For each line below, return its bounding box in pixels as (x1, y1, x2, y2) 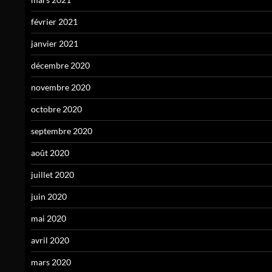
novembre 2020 (31, 82, 90, 93)
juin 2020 (31, 191, 67, 202)
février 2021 (31, 16, 78, 27)
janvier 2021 (31, 38, 78, 49)
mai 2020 (31, 213, 66, 224)
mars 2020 (31, 257, 71, 268)
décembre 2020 (31, 60, 90, 71)
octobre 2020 (31, 104, 82, 115)
